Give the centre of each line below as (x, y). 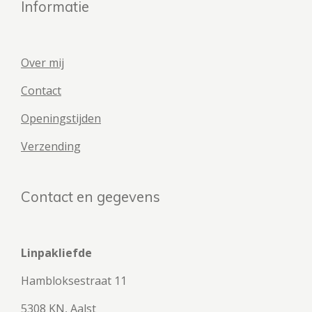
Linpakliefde (56, 253)
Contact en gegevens (91, 196)
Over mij (42, 63)
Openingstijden (61, 118)
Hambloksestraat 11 (74, 281)
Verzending (51, 146)
